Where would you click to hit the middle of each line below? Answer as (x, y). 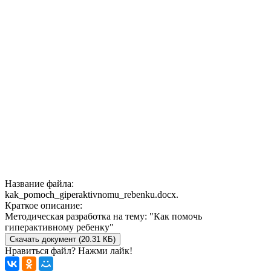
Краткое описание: (44, 205)
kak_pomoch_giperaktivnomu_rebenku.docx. (92, 194)
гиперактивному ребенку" (59, 227)
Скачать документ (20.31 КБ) (63, 239)
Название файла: (39, 183)
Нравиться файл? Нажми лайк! (69, 250)
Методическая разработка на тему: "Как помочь (103, 216)
